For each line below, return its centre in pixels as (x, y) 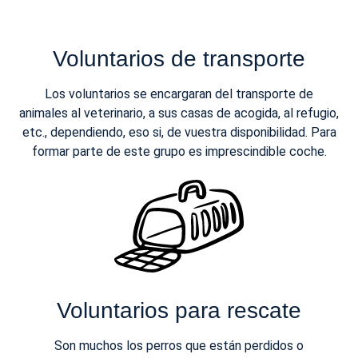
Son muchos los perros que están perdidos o (179, 346)
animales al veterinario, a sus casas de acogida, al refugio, (179, 113)
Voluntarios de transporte (179, 59)
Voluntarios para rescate (179, 311)
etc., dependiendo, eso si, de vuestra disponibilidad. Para (179, 133)
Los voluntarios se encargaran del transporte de (179, 94)
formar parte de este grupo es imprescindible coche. (179, 152)
